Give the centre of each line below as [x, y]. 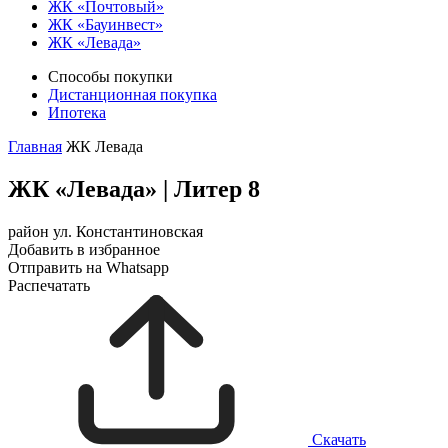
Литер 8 [214, 188]
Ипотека [77, 112]
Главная [35, 146]
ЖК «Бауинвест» [105, 24]
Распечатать [49, 285]
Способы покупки [110, 76]
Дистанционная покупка [132, 94]
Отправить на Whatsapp [88, 267]
